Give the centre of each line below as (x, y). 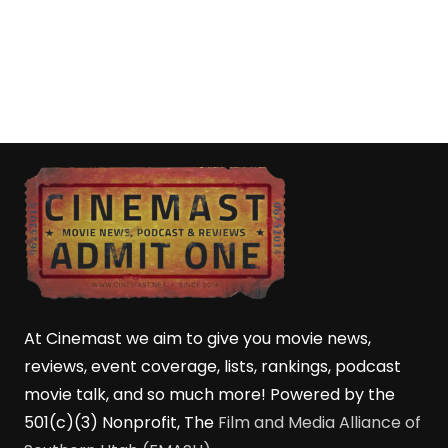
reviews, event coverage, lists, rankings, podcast (212, 367)
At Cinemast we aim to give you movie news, (197, 339)
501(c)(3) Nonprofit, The (121, 423)
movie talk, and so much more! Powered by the (209, 395)
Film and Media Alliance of (319, 423)
